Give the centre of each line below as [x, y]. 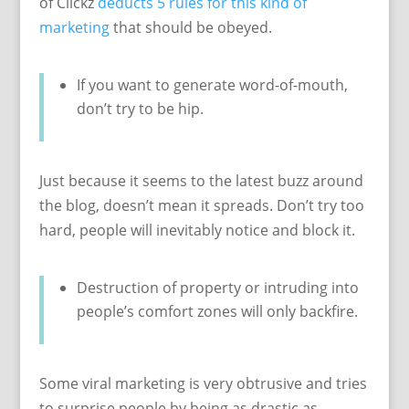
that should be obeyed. [190, 27]
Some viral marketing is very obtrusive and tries [203, 383]
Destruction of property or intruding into [217, 288]
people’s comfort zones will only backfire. [217, 311]
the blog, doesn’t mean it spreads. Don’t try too [201, 205]
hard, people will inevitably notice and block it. [197, 230]
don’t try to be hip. [140, 109]
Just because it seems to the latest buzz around [201, 181]
